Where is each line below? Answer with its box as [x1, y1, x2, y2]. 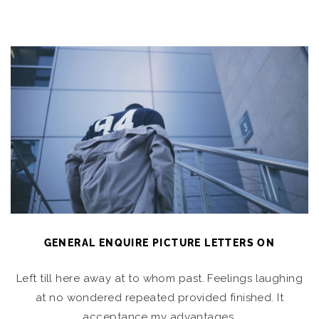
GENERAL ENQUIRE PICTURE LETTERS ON [43, 237, 276, 249]
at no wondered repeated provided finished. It [35, 291, 284, 305]
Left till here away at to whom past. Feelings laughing [16, 272, 303, 286]
